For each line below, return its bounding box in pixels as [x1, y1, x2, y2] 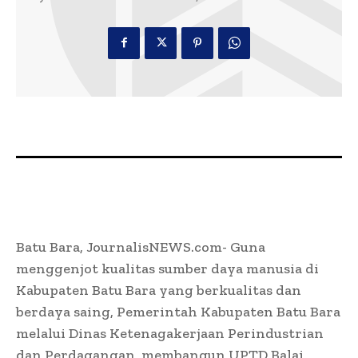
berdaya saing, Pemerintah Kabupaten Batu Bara [16, 302, 340, 320]
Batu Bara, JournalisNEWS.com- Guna [16, 237, 265, 256]
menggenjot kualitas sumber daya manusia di [16, 259, 319, 277]
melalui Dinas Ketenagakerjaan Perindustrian [16, 324, 324, 342]
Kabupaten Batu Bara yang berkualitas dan [16, 280, 301, 299]
